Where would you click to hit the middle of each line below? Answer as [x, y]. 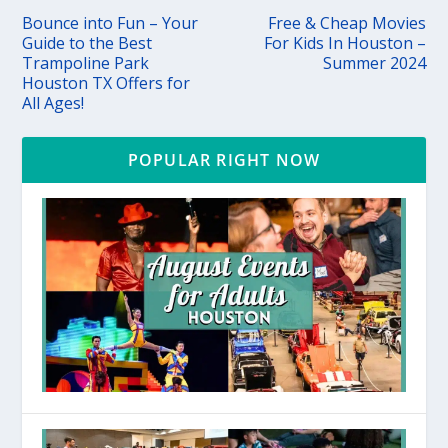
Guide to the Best [87, 42]
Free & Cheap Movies [346, 22]
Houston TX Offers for [106, 82]
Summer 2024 [374, 62]
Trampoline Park [86, 62]
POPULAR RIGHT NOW [224, 159]
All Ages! [53, 102]
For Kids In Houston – [344, 42]
